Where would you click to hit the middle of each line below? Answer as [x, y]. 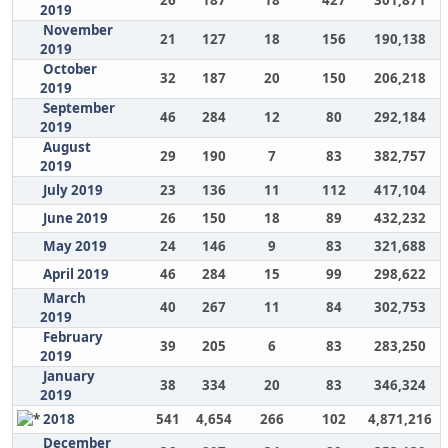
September [78, 108]
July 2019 [72, 190]
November [77, 30]
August [66, 147]
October [69, 69]
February [72, 337]
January [68, 376]
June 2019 [75, 218]
